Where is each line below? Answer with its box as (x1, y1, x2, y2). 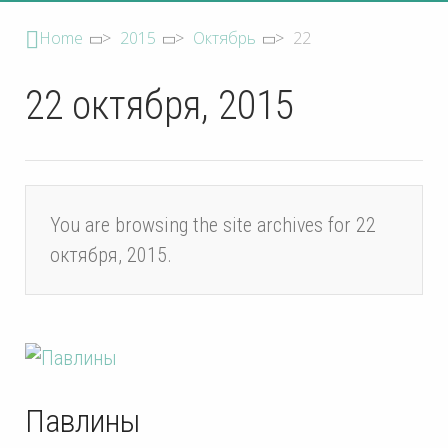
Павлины (25, 401, 140, 440)
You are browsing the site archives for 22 (50, 212, 376, 237)
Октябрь (193, 27, 256, 49)
